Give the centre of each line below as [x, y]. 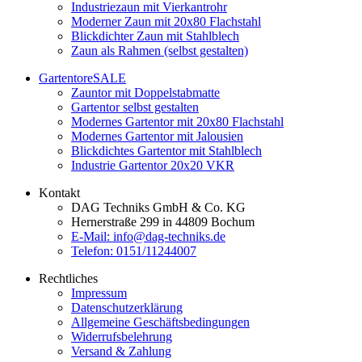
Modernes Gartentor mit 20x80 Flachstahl [177, 121]
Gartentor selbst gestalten [135, 107]
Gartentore [66, 78]
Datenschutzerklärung [127, 307]
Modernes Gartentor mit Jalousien [157, 136]
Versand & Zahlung [121, 351]
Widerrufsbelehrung [122, 336]
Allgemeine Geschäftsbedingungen [160, 322]
